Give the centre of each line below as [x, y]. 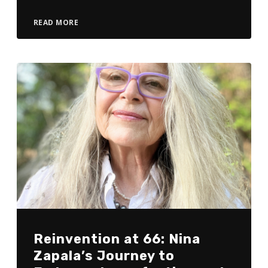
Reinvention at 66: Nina [117, 239]
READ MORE [56, 22]
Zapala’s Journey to [104, 256]
